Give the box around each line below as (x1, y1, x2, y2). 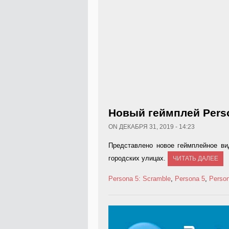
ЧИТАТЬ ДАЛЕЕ (173, 155, 218, 162)
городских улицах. (108, 154, 168, 162)
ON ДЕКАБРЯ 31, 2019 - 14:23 (108, 123, 195, 130)
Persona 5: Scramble (108, 175, 171, 182)
